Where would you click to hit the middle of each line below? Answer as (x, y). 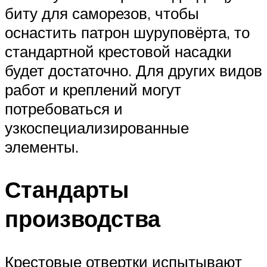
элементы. (42, 146)
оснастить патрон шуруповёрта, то (127, 32)
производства (83, 219)
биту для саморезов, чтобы (102, 13)
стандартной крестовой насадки (118, 51)
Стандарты (67, 190)
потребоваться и (64, 108)
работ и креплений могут (93, 89)
